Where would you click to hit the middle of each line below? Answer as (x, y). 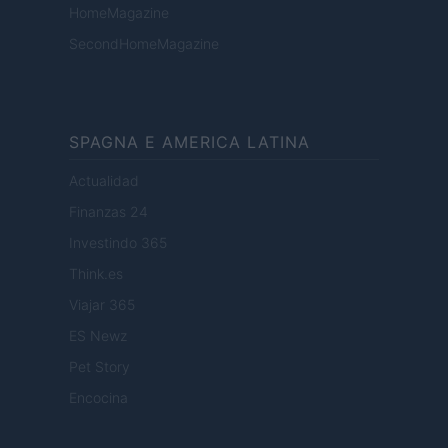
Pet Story (99, 367)
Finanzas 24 (108, 212)
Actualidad (104, 181)
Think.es (96, 274)
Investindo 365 (118, 243)
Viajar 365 (102, 305)
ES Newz (98, 336)
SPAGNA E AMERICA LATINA (189, 142)
